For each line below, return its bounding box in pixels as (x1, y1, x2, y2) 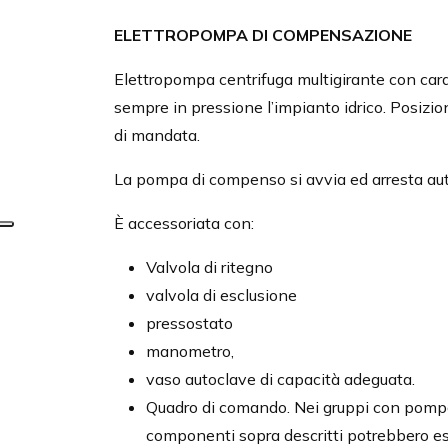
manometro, (146, 341, 234, 362)
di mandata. (114, 125, 200, 146)
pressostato (146, 313, 233, 334)
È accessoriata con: (114, 213, 254, 234)
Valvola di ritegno (146, 257, 273, 278)
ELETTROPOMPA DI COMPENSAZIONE (114, 25, 412, 46)
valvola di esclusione (146, 285, 297, 306)
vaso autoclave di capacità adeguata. (146, 369, 415, 390)
